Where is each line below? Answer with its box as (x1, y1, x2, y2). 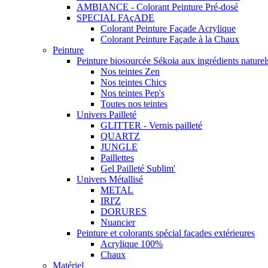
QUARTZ (100, 130, 140, 141)
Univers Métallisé (77, 173, 143, 184)
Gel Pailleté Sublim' (100, 163, 175, 173)
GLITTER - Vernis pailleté (100, 120, 202, 130)
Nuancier (100, 217, 135, 227)
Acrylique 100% (100, 238, 163, 249)
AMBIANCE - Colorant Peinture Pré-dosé (77, 1, 238, 12)
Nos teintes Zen (100, 66, 160, 77)
